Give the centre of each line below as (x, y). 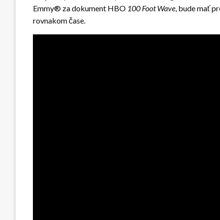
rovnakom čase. (59, 20)
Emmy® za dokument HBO (80, 8)
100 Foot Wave (151, 8)
